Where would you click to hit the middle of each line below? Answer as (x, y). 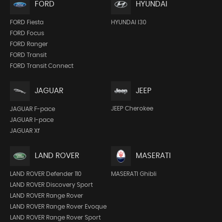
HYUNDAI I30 (128, 22)
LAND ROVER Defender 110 (46, 174)
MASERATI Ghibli (134, 174)
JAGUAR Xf (25, 131)
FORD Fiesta (27, 22)
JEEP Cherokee (132, 109)
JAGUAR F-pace (32, 109)
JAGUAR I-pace (32, 120)
